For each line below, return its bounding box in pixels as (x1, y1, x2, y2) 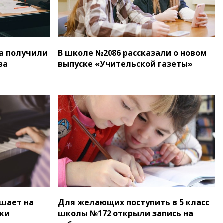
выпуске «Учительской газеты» (58, 58, 193, 70)
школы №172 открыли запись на (58, 207, 193, 219)
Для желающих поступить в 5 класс (58, 196, 209, 208)
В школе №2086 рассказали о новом (58, 47, 207, 59)
